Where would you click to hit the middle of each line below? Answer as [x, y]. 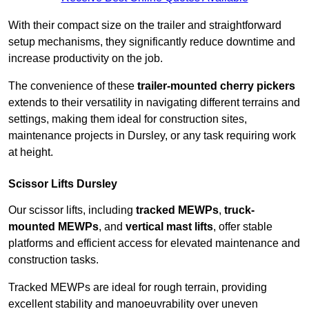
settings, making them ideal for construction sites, [128, 119]
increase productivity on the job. [86, 59]
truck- [239, 210]
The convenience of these [73, 86]
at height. [31, 152]
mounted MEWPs [53, 227]
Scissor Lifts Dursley [63, 184]
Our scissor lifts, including [72, 210]
